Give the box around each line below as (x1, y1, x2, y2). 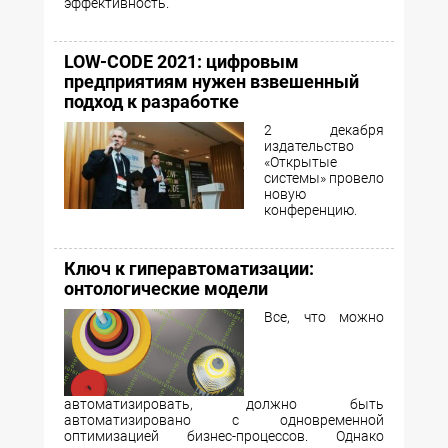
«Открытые (264, 154, 337, 171)
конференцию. (264, 202, 357, 219)
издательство (264, 138, 354, 155)
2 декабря (264, 122, 384, 139)
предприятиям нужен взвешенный (64, 71, 359, 93)
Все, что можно (264, 309, 384, 326)
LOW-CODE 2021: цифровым (64, 51, 299, 73)
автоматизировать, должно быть (64, 395, 384, 412)
